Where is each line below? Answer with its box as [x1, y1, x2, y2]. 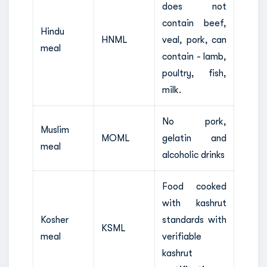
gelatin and [162, 132, 226, 144]
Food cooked [162, 181, 226, 192]
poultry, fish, [162, 67, 226, 79]
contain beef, [162, 17, 226, 29]
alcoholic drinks [162, 149, 225, 160]
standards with [162, 214, 226, 225]
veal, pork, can [162, 34, 226, 45]
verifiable [162, 231, 201, 242]
